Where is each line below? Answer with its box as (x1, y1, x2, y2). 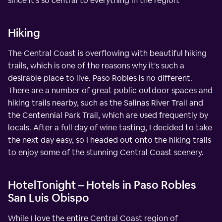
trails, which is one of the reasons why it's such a (8, 60, 184, 71)
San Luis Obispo (8, 190, 89, 205)
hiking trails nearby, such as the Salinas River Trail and (8, 97, 203, 108)
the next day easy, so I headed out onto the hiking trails (8, 134, 211, 145)
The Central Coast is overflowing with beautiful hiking (8, 48, 207, 58)
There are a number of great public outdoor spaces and (8, 85, 213, 96)
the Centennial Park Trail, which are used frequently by (8, 110, 208, 120)
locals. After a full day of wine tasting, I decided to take (8, 122, 212, 133)
